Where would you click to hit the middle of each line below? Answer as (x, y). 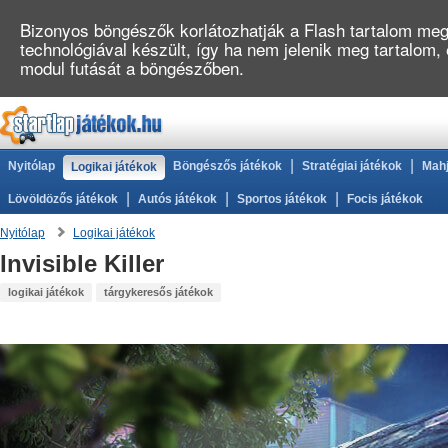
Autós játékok (177, 199)
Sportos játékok (282, 199)
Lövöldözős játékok (63, 199)
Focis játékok (385, 199)
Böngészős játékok (227, 166)
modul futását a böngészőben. (132, 67)
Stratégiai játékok (352, 166)
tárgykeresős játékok (158, 292)
